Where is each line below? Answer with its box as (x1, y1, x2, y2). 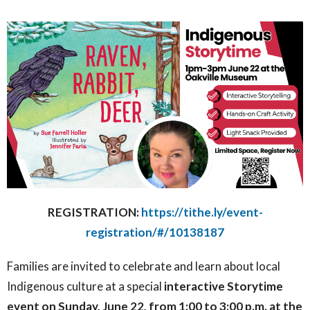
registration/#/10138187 (86, 224, 224, 239)
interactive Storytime (164, 278, 283, 293)
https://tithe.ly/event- (140, 204, 263, 219)
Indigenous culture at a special (7, 278, 164, 293)
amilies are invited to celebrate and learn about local (13, 258, 280, 273)
